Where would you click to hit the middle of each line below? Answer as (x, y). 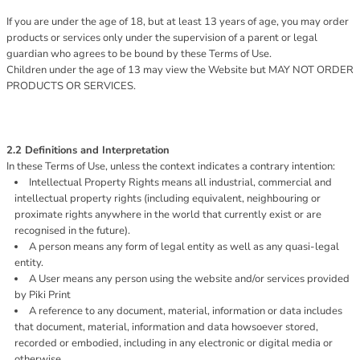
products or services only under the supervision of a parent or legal (162, 38)
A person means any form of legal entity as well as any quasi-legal (184, 247)
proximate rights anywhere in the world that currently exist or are (168, 215)
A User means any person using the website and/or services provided (189, 279)
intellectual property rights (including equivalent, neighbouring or (168, 198)
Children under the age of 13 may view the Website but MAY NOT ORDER (180, 70)
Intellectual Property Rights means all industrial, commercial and (180, 182)
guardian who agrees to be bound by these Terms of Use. (139, 54)
